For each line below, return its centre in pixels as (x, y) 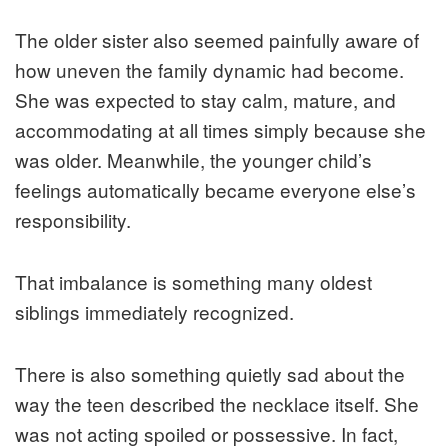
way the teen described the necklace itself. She (217, 403)
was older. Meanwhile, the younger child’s (193, 159)
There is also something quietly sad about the (210, 373)
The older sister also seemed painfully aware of (217, 39)
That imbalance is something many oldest (193, 281)
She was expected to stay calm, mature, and (205, 99)
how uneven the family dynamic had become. (209, 69)
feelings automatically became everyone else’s (215, 189)
